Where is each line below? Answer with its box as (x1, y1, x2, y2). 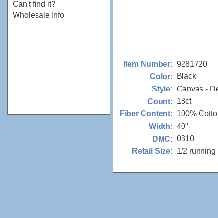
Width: (149, 122, 173, 131)
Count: (147, 97, 173, 106)
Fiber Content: (120, 109, 173, 118)
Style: (152, 85, 173, 93)
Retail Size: (132, 147, 173, 156)
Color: (150, 72, 173, 81)
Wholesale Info (13, 11, 64, 19)
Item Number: (123, 60, 173, 68)
